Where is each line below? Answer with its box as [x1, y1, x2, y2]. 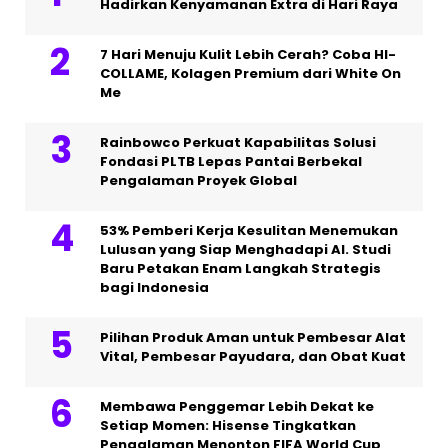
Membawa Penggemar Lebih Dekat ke [100, 396, 374, 416]
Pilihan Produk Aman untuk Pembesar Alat [100, 327, 406, 347]
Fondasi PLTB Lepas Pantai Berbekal [100, 151, 362, 171]
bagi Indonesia [100, 277, 209, 297]
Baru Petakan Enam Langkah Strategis [100, 258, 381, 278]
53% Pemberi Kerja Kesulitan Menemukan [100, 220, 398, 240]
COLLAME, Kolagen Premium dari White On [100, 63, 401, 83]
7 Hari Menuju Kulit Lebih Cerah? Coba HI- [100, 44, 396, 64]
